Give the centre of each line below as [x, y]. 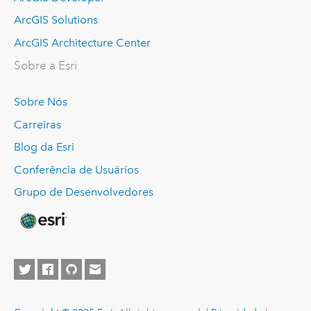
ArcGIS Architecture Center [82, 43]
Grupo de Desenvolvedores [83, 192]
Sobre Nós [40, 101]
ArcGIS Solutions [56, 20]
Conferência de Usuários [76, 169]
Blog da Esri [44, 147]
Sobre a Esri [45, 65]
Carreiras [37, 124]
